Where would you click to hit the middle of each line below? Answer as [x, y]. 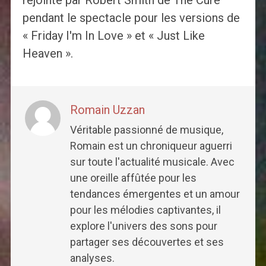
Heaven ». [47, 53]
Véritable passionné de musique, [146, 129]
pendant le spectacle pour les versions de [131, 18]
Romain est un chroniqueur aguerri [151, 145]
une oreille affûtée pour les [133, 178]
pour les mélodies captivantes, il [145, 210]
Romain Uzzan [107, 110]
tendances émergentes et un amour [155, 194]
